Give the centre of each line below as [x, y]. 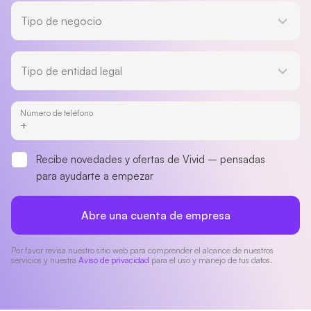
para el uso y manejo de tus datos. [211, 260]
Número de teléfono [57, 113]
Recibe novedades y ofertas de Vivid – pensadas [151, 159]
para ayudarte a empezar [95, 176]
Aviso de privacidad [114, 260]
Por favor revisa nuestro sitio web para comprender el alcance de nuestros [142, 250]
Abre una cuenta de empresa [155, 215]
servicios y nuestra [45, 260]
